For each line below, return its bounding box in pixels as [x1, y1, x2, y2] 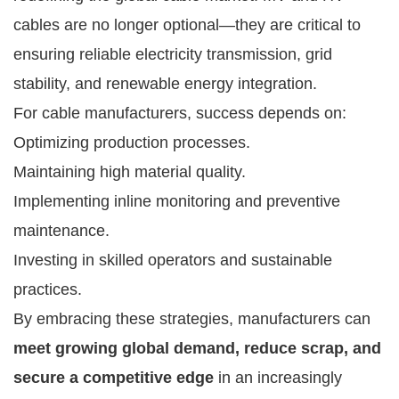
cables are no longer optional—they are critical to [13, 15, 361, 34]
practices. [13, 280, 82, 298]
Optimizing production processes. [13, 133, 250, 151]
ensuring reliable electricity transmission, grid [13, 45, 332, 63]
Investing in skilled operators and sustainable [13, 250, 332, 269]
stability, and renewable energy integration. [13, 74, 317, 93]
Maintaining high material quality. [13, 162, 246, 181]
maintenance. [13, 221, 110, 240]
